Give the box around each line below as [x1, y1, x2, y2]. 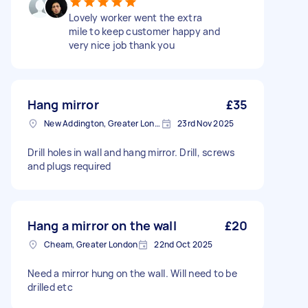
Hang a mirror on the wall [27, 217, 177, 234]
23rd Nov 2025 [177, 118, 234, 129]
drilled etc [27, 280, 73, 294]
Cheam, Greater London [44, 239, 138, 250]
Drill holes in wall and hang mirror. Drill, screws [27, 146, 235, 159]
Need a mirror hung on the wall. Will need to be [27, 267, 237, 280]
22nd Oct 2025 [154, 239, 213, 250]
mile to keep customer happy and [69, 25, 220, 38]
